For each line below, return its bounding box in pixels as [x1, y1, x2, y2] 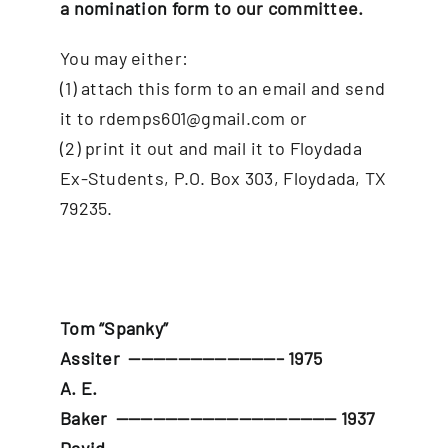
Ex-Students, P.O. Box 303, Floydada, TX [60, 167, 387, 190]
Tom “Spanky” [60, 317, 169, 340]
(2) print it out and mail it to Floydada [60, 137, 362, 160]
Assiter [60, 347, 120, 370]
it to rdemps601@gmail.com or [60, 107, 342, 130]
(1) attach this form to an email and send [60, 77, 386, 100]
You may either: [60, 47, 193, 70]
